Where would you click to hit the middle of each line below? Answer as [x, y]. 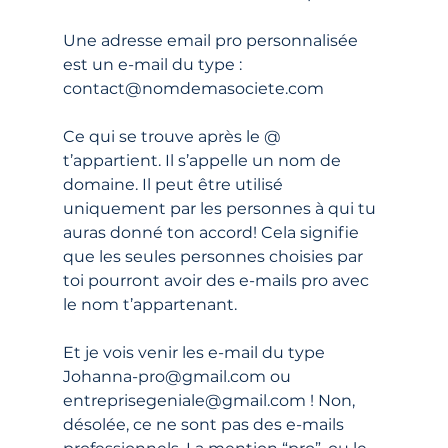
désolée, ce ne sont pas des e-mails [205, 424]
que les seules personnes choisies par [214, 256]
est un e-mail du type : [154, 64]
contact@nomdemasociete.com [193, 88]
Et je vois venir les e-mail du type [195, 352]
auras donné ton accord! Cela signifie [212, 232]
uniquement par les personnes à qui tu [221, 208]
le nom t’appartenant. [149, 304]
